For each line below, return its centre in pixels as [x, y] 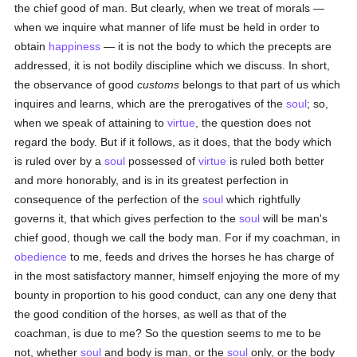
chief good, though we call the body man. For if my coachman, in [178, 237]
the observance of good [76, 84]
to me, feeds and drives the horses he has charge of [201, 257]
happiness [75, 46]
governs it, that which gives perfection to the [127, 218]
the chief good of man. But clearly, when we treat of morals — [170, 8]
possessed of [162, 161]
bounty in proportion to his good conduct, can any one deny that [176, 295]
